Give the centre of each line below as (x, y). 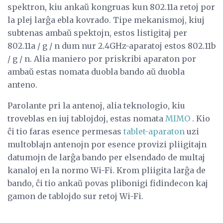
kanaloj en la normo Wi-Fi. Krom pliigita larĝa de (107, 170)
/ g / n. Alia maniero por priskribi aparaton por (102, 59)
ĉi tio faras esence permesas (65, 132)
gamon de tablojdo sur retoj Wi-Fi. (75, 196)
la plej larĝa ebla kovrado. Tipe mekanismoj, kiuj (106, 20)
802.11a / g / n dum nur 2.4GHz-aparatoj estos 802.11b (111, 46)
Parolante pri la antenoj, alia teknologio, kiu (96, 106)
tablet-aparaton (154, 132)
